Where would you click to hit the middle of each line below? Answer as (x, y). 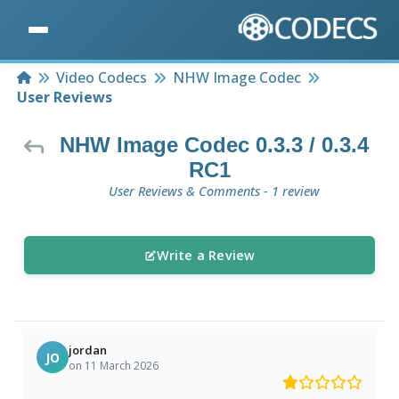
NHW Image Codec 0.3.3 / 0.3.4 (214, 145)
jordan (88, 350)
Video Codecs (102, 78)
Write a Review (206, 256)
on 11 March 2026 (114, 365)
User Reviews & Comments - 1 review (214, 191)
